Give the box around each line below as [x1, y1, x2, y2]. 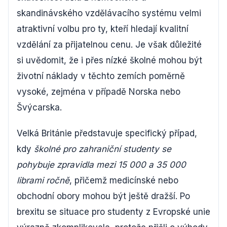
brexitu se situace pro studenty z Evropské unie [17, 207, 210, 217]
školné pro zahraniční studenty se [34, 144, 171, 154]
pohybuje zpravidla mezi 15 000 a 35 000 [17, 160, 186, 170]
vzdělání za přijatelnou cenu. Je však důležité [17, 40, 202, 50]
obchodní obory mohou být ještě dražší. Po [17, 191, 190, 201]
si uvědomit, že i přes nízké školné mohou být [17, 55, 202, 65]
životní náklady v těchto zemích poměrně [17, 71, 185, 81]
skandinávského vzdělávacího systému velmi [17, 8, 201, 18]
